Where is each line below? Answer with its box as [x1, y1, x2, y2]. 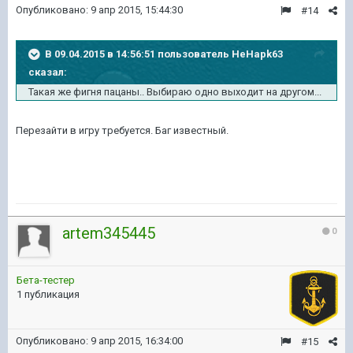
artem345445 [62, 224, 155, 243]
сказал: [28, 66, 67, 79]
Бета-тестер [17, 274, 75, 287]
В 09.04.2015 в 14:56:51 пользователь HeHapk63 [45, 48, 283, 61]
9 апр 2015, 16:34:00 [91, 335, 183, 347]
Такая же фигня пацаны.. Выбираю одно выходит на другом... [28, 86, 321, 98]
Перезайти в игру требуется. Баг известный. [16, 124, 229, 137]
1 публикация [17, 288, 80, 301]
